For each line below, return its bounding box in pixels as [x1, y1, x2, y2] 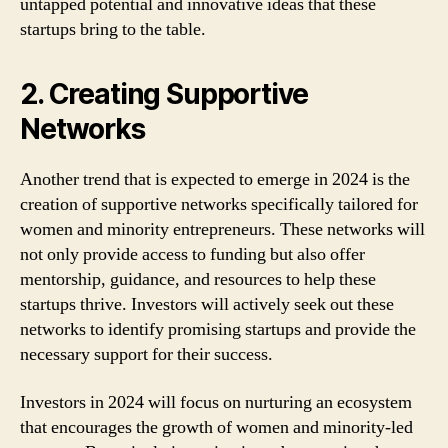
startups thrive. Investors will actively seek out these [20, 293, 394, 316]
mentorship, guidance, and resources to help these [20, 268, 376, 291]
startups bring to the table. [20, 18, 206, 41]
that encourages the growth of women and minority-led [20, 415, 413, 439]
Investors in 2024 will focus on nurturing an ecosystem [20, 390, 412, 414]
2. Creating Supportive [20, 77, 308, 111]
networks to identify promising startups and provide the [20, 318, 416, 341]
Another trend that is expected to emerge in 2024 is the [20, 168, 410, 191]
